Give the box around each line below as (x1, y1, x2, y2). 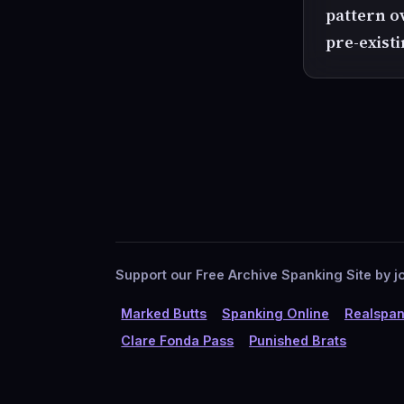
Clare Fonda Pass (121, 333, 234, 349)
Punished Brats (249, 333, 347, 349)
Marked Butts (121, 305, 207, 321)
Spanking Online (222, 305, 330, 321)
